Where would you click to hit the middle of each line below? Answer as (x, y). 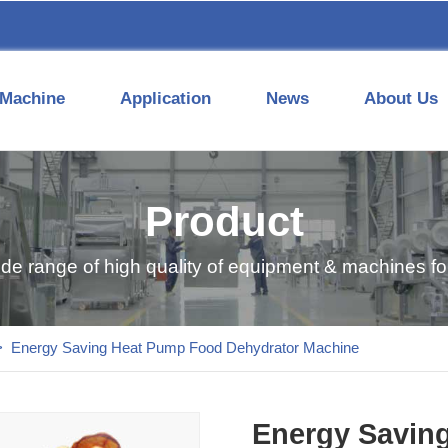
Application (165, 98)
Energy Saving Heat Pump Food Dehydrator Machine (185, 348)
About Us (401, 98)
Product (224, 222)
